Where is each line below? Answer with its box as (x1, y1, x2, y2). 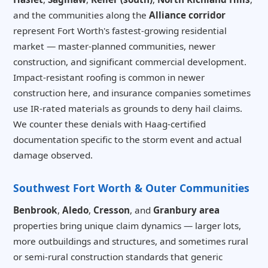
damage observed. (13, 149, 93, 162)
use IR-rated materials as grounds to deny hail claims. (13, 102, 242, 115)
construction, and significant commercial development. (13, 56, 246, 68)
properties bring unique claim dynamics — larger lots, (13, 220, 241, 232)
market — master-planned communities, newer (13, 40, 215, 53)
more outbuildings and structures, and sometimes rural (13, 235, 248, 248)
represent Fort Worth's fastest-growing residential (13, 25, 227, 37)
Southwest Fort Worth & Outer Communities (13, 181, 249, 196)
